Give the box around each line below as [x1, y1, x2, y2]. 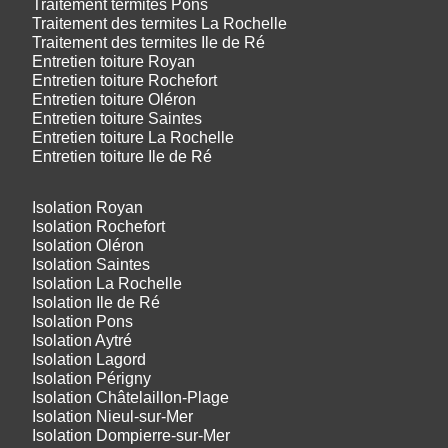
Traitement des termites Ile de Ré [32, 33, 265, 51]
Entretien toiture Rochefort [32, 71, 217, 89]
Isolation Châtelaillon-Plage [32, 388, 229, 406]
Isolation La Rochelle [32, 274, 182, 292]
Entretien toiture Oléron [32, 90, 196, 108]
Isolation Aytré [32, 331, 132, 349]
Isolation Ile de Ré [32, 293, 160, 311]
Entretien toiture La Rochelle [32, 128, 234, 146]
